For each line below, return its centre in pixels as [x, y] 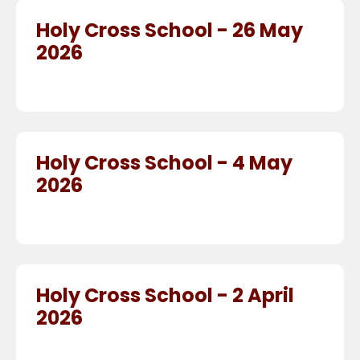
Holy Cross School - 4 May [164, 163]
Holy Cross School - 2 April [165, 296]
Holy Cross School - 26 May [170, 31]
